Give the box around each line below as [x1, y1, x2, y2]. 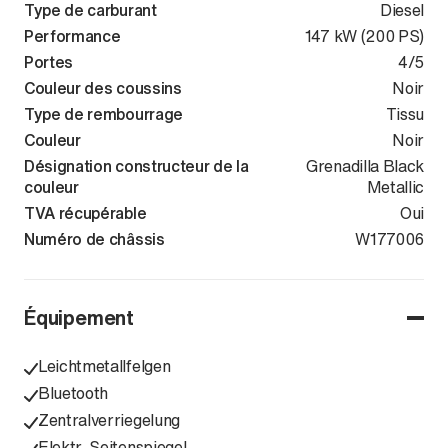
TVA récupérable [24, 201, 147, 225]
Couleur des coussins [24, 76, 182, 100]
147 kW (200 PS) [304, 24, 424, 48]
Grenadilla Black [306, 154, 424, 178]
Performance [24, 24, 121, 48]
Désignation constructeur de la [24, 154, 249, 178]
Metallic [366, 175, 424, 199]
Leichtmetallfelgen [38, 354, 171, 378]
